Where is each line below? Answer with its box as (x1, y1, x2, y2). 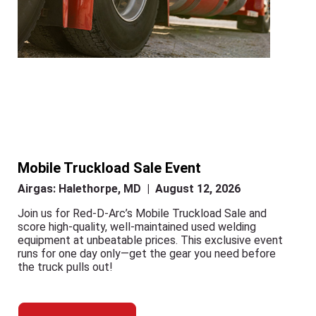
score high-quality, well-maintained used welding (18, 220, 256, 233)
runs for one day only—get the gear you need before (18, 247, 276, 260)
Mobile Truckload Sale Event (18, 159, 201, 176)
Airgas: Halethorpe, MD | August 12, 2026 (18, 182, 241, 195)
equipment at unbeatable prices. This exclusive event (18, 233, 283, 247)
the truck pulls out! (18, 260, 113, 274)
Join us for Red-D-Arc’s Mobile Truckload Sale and (18, 207, 267, 220)
